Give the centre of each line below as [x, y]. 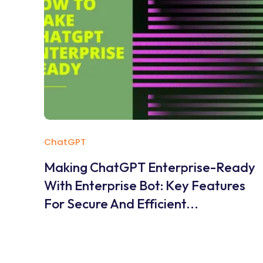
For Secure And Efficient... [121, 203]
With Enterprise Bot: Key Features [144, 185]
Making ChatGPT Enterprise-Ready [149, 167]
